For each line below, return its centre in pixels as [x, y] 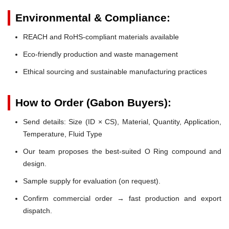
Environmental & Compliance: [93, 17]
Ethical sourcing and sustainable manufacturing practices [115, 71]
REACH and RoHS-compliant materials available [101, 37]
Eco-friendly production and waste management [100, 54]
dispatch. [38, 210]
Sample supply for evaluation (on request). [92, 181]
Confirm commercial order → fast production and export [122, 198]
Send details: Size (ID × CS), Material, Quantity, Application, [122, 121]
